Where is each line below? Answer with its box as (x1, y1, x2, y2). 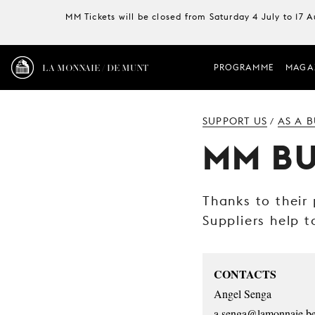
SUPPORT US (202, 115, 267, 127)
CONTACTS (214, 266, 276, 282)
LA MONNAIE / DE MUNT (42, 60, 149, 75)
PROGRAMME (214, 62, 274, 72)
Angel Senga (214, 286, 271, 301)
